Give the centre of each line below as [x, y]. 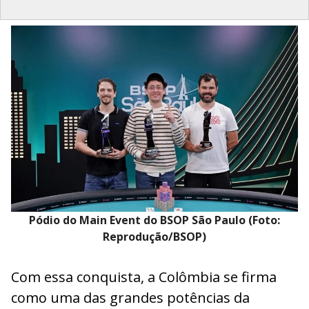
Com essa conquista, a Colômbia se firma [144, 277]
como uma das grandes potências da [130, 298]
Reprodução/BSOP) [154, 237]
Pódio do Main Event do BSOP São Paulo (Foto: [154, 220]
